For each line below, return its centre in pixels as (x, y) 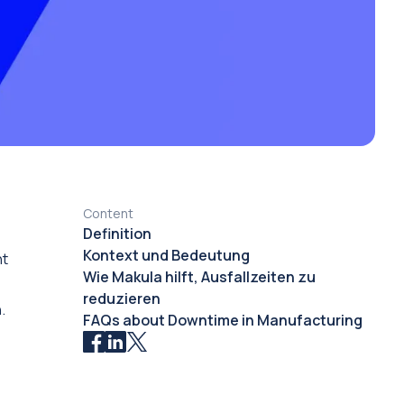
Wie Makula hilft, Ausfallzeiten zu (199, 277)
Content (108, 213)
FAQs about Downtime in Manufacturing (222, 320)
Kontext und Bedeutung (166, 255)
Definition (117, 234)
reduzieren (121, 298)
